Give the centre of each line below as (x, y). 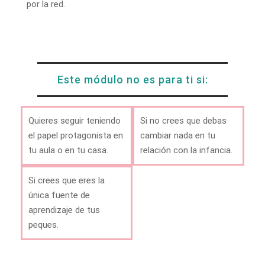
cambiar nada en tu (178, 136)
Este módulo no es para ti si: (132, 80)
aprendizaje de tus (64, 210)
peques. (43, 225)
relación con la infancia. (186, 151)
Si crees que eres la (67, 181)
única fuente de (59, 195)
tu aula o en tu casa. (68, 151)
